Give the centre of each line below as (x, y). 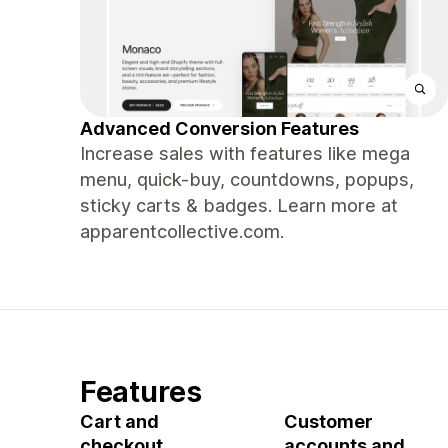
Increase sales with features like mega (245, 153)
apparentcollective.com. (182, 231)
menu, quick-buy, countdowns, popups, (247, 179)
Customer (328, 421)
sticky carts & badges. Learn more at (239, 205)
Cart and (119, 421)
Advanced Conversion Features (219, 128)
